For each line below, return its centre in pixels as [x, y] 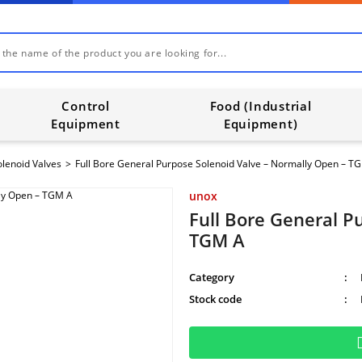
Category [212, 277]
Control [86, 106]
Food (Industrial [261, 106]
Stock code [215, 299]
